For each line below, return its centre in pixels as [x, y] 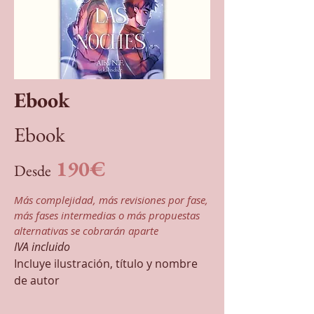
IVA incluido [42, 247]
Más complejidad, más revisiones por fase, [111, 200]
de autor [37, 280]
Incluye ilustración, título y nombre [106, 264]
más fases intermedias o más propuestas [107, 215]
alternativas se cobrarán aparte [86, 231]
